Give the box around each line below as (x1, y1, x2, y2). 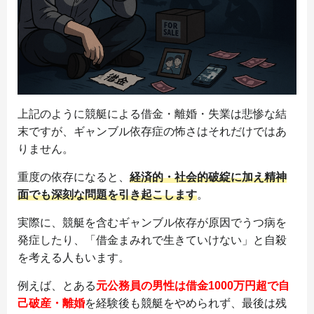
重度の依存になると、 (18, 171, 130, 184)
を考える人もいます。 (18, 252, 130, 264)
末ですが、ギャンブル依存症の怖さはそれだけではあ (18, 125, 287, 138)
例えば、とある (18, 280, 96, 292)
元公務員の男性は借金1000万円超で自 (96, 280, 289, 292)
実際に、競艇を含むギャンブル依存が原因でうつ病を (18, 217, 287, 229)
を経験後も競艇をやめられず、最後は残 (85, 297, 287, 310)
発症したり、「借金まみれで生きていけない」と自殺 (18, 234, 287, 247)
